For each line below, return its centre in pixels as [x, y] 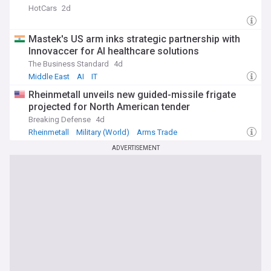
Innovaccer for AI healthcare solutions [114, 51]
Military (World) [103, 132]
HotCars [43, 8]
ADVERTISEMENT [135, 148]
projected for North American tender [109, 107]
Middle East [49, 77]
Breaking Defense [60, 119]
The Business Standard [69, 64]
